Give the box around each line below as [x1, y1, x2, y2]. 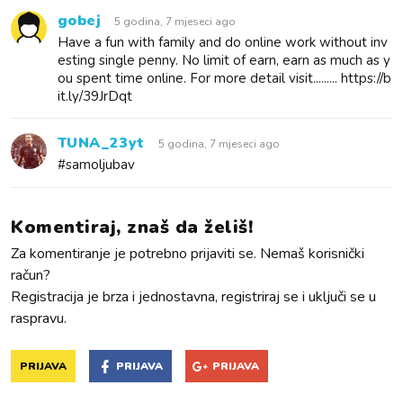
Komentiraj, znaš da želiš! [11, 214, 253, 239]
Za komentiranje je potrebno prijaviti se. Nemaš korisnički [11, 243, 364, 264]
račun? [11, 264, 50, 285]
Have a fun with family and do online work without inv [58, 32, 388, 51]
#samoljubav [58, 155, 135, 174]
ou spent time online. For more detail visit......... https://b [58, 68, 391, 87]
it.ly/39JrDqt [58, 86, 132, 105]
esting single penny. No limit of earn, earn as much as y [58, 50, 390, 69]
